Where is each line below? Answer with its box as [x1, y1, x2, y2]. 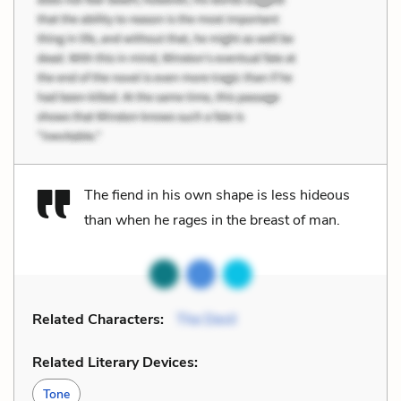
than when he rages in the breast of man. [84, 209, 340, 230]
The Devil [176, 309, 236, 329]
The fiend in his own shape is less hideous [84, 184, 350, 205]
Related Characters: [32, 309, 164, 329]
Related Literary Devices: [32, 352, 198, 372]
